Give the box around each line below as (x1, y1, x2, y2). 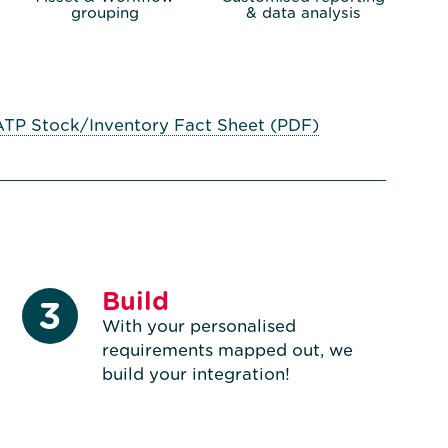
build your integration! (101, 365, 290, 384)
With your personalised (101, 317, 296, 336)
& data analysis (245, 4, 361, 21)
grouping (71, 4, 139, 21)
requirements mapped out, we (101, 341, 353, 360)
